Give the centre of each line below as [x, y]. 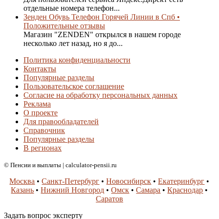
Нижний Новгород [73, 190]
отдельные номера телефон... [72, 8]
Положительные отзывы [64, 26]
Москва [22, 181]
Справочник [44, 131]
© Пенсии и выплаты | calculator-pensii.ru [60, 165]
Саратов [109, 199]
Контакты [40, 69]
